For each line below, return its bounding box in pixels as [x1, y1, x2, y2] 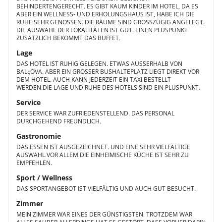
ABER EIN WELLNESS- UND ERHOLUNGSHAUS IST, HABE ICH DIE [16, 10, 195, 18]
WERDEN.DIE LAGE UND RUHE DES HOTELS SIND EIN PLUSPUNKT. [16, 83, 200, 92]
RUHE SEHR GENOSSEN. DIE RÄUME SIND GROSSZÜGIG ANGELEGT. [16, 18, 205, 26]
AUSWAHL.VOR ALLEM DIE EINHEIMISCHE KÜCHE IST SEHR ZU [16, 151, 189, 159]
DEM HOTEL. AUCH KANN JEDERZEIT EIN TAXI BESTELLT [16, 75, 171, 84]
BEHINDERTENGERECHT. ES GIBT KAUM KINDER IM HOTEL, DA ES [16, 2, 198, 10]
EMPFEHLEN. [16, 159, 52, 167]
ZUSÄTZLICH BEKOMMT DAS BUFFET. [16, 34, 120, 42]
